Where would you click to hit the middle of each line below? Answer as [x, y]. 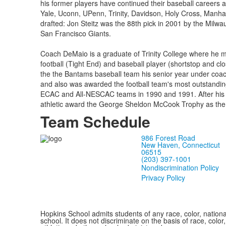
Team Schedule [95, 121]
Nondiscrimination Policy [180, 167]
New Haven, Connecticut [180, 145]
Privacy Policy [163, 178]
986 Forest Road [168, 138]
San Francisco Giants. [75, 33]
